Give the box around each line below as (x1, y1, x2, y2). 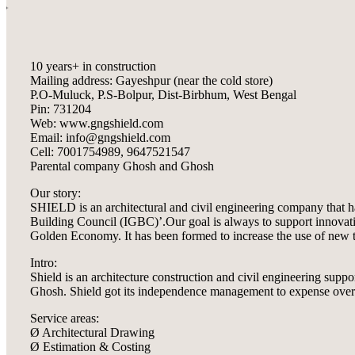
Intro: (30, 256, 57, 270)
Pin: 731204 (30, 102, 91, 116)
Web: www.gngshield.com (30, 116, 163, 131)
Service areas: (30, 311, 99, 326)
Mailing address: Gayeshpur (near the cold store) (30, 74, 273, 88)
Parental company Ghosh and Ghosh (30, 159, 214, 174)
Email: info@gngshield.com (30, 131, 170, 145)
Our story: (30, 186, 81, 200)
